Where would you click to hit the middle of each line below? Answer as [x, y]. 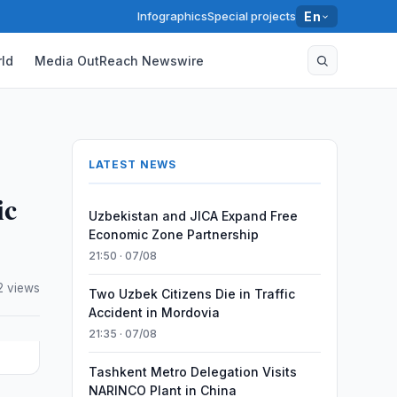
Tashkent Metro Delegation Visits [192, 372]
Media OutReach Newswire [120, 60]
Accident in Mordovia [154, 312]
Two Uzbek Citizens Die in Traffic [191, 294]
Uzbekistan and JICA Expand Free [193, 216]
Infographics [173, 16]
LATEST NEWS [132, 164]
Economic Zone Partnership [173, 234]
